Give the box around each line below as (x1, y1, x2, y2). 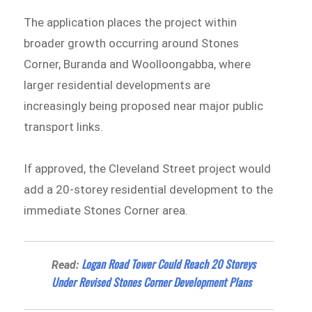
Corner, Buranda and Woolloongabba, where (24, 56, 251, 71)
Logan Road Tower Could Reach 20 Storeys (81, 256, 256, 273)
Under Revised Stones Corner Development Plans (52, 274, 252, 291)
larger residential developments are (24, 77, 211, 92)
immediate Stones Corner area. (24, 203, 189, 217)
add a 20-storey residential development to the (24, 182, 274, 196)
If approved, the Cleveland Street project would (24, 161, 272, 175)
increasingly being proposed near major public (24, 98, 264, 113)
